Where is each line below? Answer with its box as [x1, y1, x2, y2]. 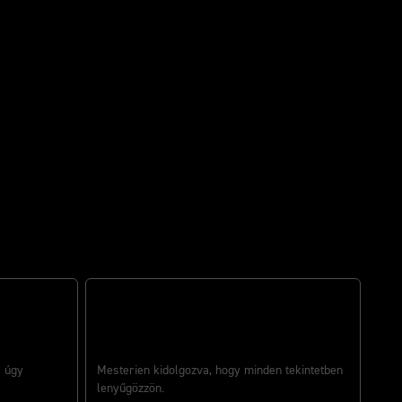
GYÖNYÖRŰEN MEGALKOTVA [97, 346, 256, 360]
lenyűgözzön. [97, 382, 164, 396]
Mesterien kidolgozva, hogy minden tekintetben [97, 364, 343, 378]
